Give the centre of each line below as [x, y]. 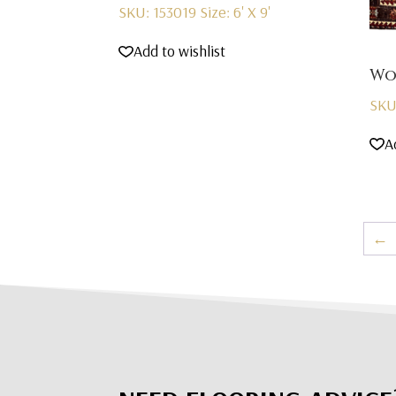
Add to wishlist [180, 51]
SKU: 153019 [160, 12]
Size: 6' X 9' [236, 12]
